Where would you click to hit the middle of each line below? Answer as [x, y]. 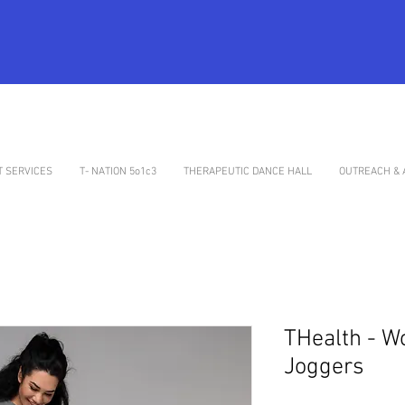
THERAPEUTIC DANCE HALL [248, 172]
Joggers [324, 368]
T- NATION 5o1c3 [118, 172]
